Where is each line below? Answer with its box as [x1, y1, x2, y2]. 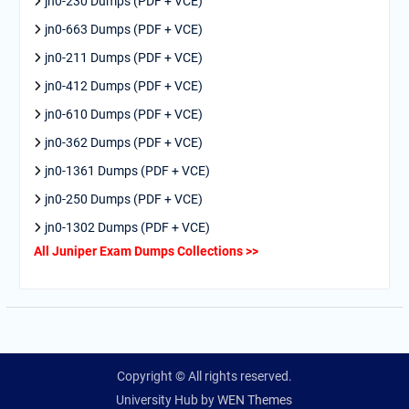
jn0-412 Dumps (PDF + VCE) [44, 79, 203, 93]
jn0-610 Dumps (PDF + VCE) [44, 107, 203, 121]
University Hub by [116, 393, 218, 407]
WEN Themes [217, 393, 293, 407]
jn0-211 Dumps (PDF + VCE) [44, 50, 203, 65]
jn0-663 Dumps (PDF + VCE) [44, 22, 203, 37]
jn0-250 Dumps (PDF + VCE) [44, 192, 203, 206]
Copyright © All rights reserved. [116, 369, 292, 383]
